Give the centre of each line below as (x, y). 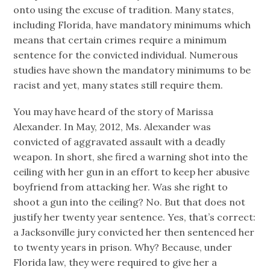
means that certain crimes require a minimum (120, 39)
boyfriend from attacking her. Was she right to (121, 187)
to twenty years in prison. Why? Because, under (123, 247)
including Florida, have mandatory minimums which (132, 24)
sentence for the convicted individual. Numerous (126, 55)
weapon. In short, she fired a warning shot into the (131, 156)
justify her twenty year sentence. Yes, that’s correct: (135, 217)
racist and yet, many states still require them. (118, 85)
